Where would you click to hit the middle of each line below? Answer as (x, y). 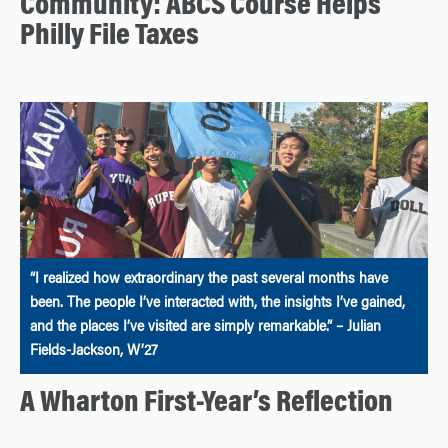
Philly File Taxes (109, 36)
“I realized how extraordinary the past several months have (209, 279)
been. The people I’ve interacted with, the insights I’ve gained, (217, 303)
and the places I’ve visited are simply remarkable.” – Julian (205, 327)
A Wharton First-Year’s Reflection (206, 403)
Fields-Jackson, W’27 (94, 351)
